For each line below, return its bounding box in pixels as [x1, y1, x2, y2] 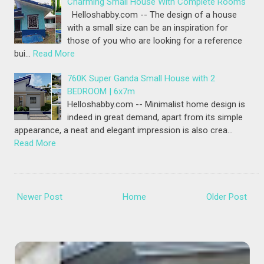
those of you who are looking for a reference [67, 35, 243, 47]
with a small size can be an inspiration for [67, 22, 229, 34]
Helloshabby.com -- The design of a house [67, 9, 237, 21]
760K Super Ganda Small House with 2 [67, 73, 216, 84]
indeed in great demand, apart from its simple [67, 112, 243, 123]
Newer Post [17, 191, 63, 202]
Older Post [206, 191, 247, 202]
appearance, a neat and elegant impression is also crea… [14, 125, 233, 136]
